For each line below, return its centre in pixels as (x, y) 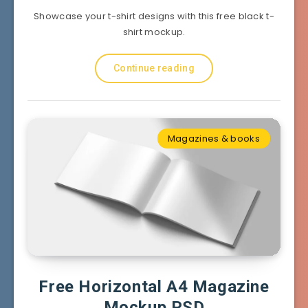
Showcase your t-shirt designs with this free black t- (154, 16)
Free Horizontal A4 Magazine (154, 286)
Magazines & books (213, 138)
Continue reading (154, 68)
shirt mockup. (154, 32)
